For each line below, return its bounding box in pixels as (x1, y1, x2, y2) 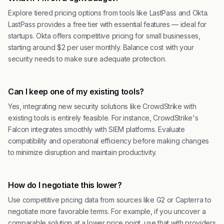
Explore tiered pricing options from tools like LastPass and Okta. (8, 8, 208, 17)
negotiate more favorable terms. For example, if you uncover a (8, 206, 206, 215)
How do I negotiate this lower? (8, 179, 122, 190)
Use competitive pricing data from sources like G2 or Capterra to (8, 195, 211, 204)
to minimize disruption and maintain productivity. (8, 147, 156, 156)
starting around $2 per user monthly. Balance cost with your (8, 42, 194, 51)
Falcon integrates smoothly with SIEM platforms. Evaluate (8, 124, 185, 133)
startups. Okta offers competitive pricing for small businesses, (8, 31, 200, 40)
